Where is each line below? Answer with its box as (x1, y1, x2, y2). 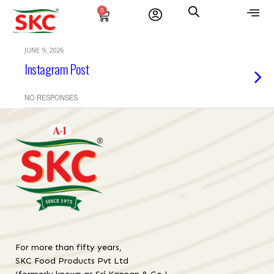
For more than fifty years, (15, 242, 122, 253)
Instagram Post (24, 59, 89, 78)
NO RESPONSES (24, 92, 78, 102)
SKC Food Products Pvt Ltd (15, 256, 128, 267)
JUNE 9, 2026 (24, 45, 64, 54)
